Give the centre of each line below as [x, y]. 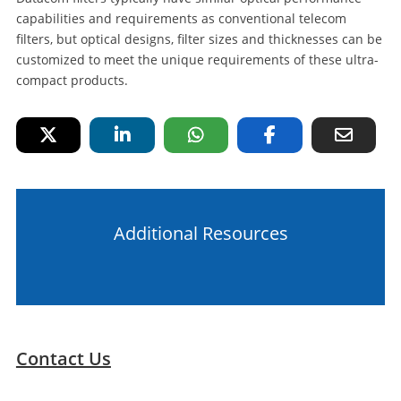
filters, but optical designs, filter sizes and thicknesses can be [199, 39]
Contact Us [63, 359]
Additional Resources [200, 234]
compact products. [72, 81]
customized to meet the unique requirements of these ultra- [197, 60]
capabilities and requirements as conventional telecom [181, 19]
